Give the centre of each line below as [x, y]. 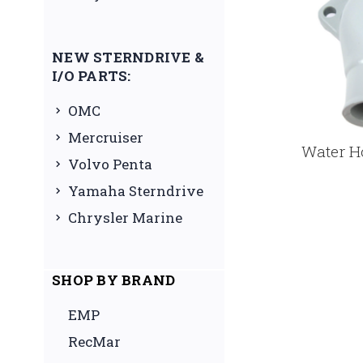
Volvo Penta [110, 164]
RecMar [94, 341]
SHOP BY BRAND [114, 280]
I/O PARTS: [92, 75]
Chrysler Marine [125, 217]
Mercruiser [106, 137]
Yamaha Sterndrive [136, 190]
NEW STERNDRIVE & [128, 57]
